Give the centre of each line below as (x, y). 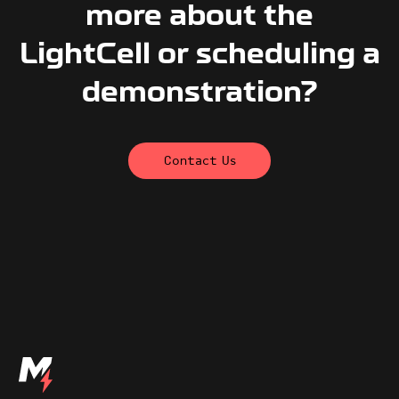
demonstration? (199, 94)
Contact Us (199, 161)
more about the (199, 17)
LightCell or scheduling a (199, 56)
